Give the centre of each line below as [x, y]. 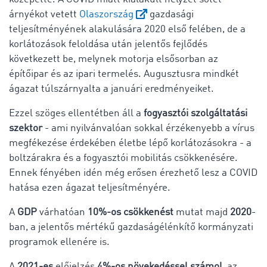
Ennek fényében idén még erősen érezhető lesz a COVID [133, 173]
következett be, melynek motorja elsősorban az [114, 59]
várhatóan [61, 212]
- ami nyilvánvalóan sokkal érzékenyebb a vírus [148, 128]
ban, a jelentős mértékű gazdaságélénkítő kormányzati [131, 227]
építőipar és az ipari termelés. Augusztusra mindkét [124, 74]
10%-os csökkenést [129, 212]
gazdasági [170, 14]
